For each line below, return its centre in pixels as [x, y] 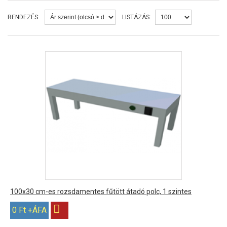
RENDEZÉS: [24, 17]
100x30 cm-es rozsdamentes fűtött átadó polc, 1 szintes [101, 192]
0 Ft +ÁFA [29, 210]
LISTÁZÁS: [137, 17]
